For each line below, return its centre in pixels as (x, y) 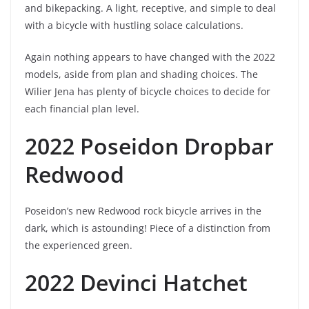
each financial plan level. (82, 108)
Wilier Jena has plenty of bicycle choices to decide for (148, 91)
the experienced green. (79, 245)
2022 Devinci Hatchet (136, 282)
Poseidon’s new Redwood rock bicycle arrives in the (143, 210)
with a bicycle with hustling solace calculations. (134, 25)
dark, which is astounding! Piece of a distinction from (148, 228)
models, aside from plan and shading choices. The (141, 74)
